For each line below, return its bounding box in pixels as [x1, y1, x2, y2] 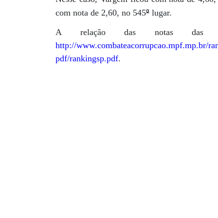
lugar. [149, 7, 172, 18]
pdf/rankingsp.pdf [55, 54, 118, 63]
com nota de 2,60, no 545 [55, 7, 146, 18]
